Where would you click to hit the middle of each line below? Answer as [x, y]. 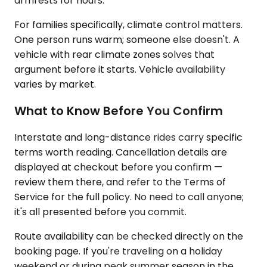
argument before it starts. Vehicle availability [120, 70]
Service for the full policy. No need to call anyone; [129, 197]
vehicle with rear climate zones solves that [114, 55]
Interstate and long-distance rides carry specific [128, 137]
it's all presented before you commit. [100, 212]
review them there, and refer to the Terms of [120, 182]
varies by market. [55, 85]
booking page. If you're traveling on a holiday [118, 251]
